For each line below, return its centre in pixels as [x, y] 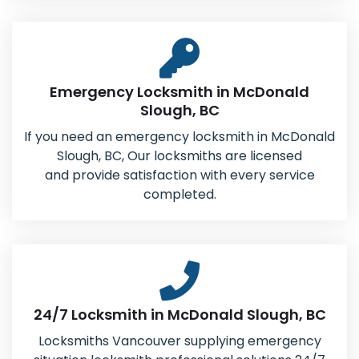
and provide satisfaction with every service [179, 175]
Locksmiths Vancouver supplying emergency [179, 341]
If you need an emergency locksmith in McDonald [179, 137]
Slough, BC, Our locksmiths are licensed [179, 156]
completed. [179, 194]
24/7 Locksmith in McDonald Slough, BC [179, 315]
